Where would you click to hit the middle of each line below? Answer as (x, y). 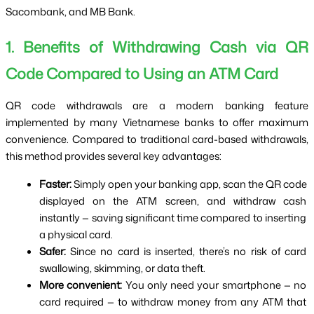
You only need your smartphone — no (214, 285)
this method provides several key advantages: (114, 156)
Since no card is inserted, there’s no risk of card (186, 252)
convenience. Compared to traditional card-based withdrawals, (157, 139)
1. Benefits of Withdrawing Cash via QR (157, 47)
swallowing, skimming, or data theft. (122, 268)
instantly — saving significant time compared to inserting (173, 218)
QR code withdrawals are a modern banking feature (157, 106)
